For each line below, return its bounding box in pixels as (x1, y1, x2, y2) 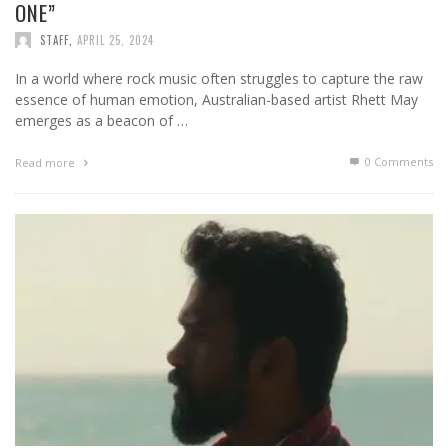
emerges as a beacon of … (15, 111, 188, 131)
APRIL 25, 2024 (77, 32, 154, 49)
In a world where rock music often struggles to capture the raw (15, 69, 423, 89)
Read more (15, 155, 78, 171)
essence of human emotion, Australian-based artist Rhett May (15, 90, 418, 110)
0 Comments (362, 154, 433, 170)
